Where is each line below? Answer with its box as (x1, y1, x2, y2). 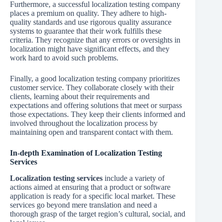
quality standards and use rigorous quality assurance (10, 18, 171, 27)
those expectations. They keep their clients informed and (10, 110, 185, 119)
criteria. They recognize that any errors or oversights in (10, 36, 180, 45)
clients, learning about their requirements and (10, 92, 150, 101)
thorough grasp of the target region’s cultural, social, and (10, 210, 185, 219)
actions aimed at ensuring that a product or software (10, 183, 170, 192)
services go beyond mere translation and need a (10, 201, 157, 210)
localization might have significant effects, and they (10, 45, 169, 54)
